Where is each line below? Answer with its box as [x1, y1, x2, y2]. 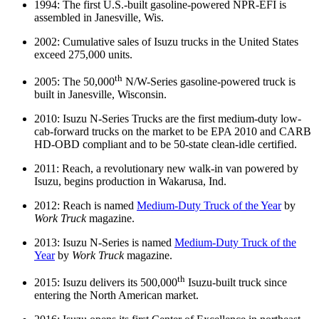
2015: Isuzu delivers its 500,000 [34, 276, 177, 289]
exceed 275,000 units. [34, 48, 132, 61]
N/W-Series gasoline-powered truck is [122, 75, 296, 88]
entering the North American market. [34, 289, 207, 302]
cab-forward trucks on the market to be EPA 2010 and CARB [34, 125, 311, 138]
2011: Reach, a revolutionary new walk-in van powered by [34, 162, 298, 175]
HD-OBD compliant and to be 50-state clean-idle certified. [34, 138, 308, 151]
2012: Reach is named [34, 199, 137, 212]
